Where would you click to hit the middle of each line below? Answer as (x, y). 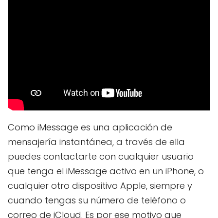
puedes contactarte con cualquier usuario (101, 156)
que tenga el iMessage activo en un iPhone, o (106, 171)
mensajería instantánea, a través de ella (96, 142)
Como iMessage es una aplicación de (90, 127)
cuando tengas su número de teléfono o (97, 200)
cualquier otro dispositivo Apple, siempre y (100, 185)
